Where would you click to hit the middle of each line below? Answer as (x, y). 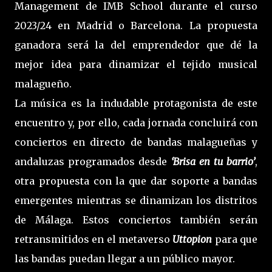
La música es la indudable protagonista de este (136, 103)
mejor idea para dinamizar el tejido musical (136, 64)
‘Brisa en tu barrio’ (213, 161)
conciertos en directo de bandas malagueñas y (136, 142)
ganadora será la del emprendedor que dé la (136, 45)
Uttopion (194, 239)
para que (236, 239)
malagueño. (43, 83)
